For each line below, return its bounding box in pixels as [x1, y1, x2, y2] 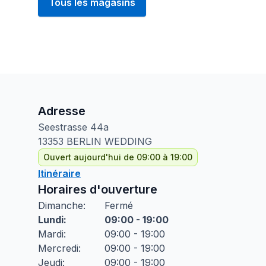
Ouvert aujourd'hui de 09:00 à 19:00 [43, 152, 192, 162]
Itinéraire [38, 167, 81, 179]
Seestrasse [38, 121, 87, 133]
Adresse [38, 104, 85, 118]
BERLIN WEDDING [66, 135, 152, 147]
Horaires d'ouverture [38, 182, 157, 197]
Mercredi [38, 242, 78, 254]
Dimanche [38, 199, 83, 211]
